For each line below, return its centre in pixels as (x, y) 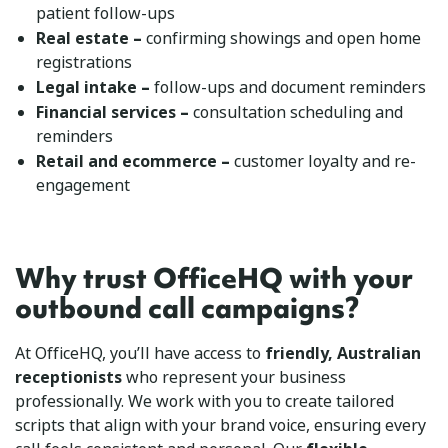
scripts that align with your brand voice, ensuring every (220, 425)
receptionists (68, 377)
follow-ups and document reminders (287, 87)
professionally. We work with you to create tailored (204, 401)
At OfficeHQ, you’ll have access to (140, 353)
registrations (83, 62)
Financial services (105, 112)
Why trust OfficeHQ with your (214, 278)
